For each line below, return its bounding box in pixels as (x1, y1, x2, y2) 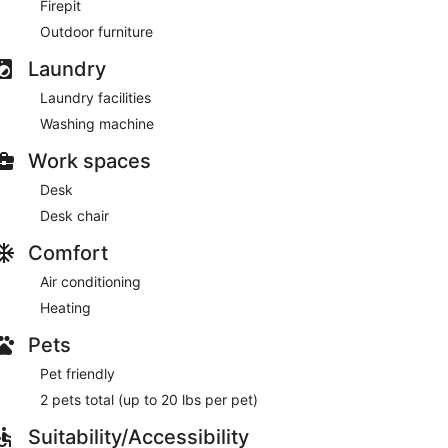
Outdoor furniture (40, 23, 153, 40)
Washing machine (40, 115, 154, 132)
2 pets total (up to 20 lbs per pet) (40, 391, 258, 408)
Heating (40, 299, 91, 316)
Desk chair (40, 207, 109, 224)
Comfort (28, 241, 108, 265)
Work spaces (28, 149, 151, 173)
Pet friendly (40, 365, 115, 382)
